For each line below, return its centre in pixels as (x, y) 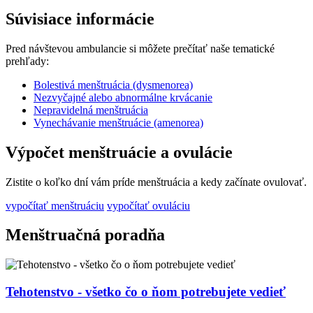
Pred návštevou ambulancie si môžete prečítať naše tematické (140, 48)
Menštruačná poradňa (85, 235)
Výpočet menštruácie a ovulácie (119, 152)
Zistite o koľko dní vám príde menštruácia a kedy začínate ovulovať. (156, 182)
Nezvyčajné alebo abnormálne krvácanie (123, 97)
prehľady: (27, 61)
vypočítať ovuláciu (148, 205)
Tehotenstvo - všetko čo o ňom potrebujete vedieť (146, 292)
